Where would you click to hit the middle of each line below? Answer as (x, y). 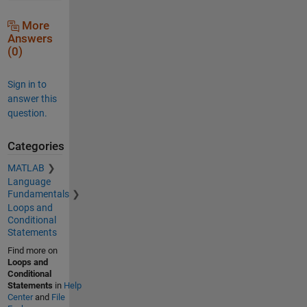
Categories (36, 146)
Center (20, 297)
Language (29, 182)
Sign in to (27, 84)
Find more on (32, 251)
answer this (32, 98)
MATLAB (26, 168)
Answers (30, 38)
